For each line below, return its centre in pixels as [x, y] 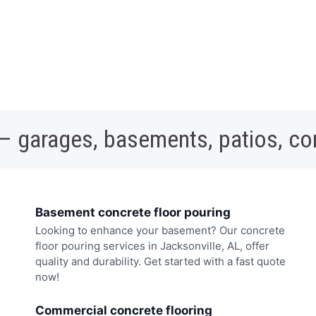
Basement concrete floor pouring [133, 213]
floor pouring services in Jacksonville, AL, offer [152, 246]
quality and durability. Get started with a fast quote [160, 262]
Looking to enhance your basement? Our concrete [160, 231]
